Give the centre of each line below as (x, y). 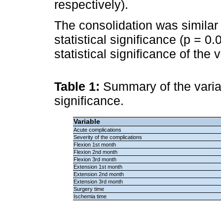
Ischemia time (90, 196)
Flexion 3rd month (95, 159)
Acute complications (97, 129)
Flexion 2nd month (95, 152)
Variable (87, 121)
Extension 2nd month (98, 174)
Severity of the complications (108, 137)
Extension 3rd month (98, 181)
